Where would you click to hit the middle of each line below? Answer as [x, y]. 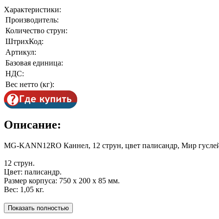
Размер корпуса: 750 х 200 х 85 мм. [62, 180]
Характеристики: [33, 9]
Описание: [33, 124]
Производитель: [32, 20]
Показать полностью [38, 208]
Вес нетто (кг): [30, 84]
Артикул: [21, 52]
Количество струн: [36, 30]
